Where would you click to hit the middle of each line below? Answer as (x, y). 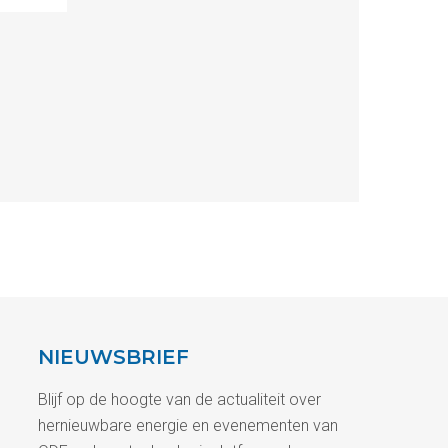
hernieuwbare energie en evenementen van (188, 425)
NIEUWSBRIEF (114, 357)
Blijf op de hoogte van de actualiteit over (180, 399)
